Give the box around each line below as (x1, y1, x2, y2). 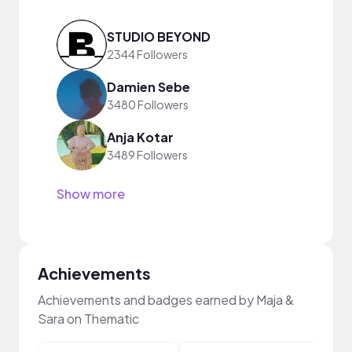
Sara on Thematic (38, 310, 139, 327)
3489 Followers (107, 147, 188, 162)
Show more (57, 185, 125, 202)
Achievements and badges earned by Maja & (38, 291, 294, 308)
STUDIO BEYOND (107, 27, 211, 45)
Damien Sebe (107, 78, 190, 95)
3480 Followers (107, 97, 189, 112)
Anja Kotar (107, 128, 174, 145)
